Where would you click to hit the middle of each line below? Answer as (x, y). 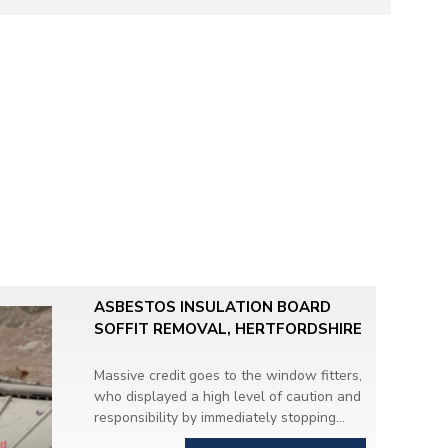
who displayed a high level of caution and (227, 396)
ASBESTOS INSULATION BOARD (212, 306)
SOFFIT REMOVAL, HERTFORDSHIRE (227, 328)
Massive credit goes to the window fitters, (227, 375)
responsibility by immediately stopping (214, 417)
